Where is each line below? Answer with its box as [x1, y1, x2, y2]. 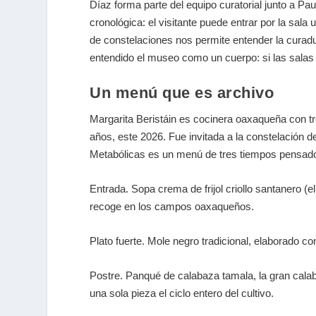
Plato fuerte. [90, 234, 148, 247]
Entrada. [90, 182, 132, 195]
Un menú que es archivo [90, 83, 274, 102]
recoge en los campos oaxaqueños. [90, 200, 255, 212]
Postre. [90, 269, 126, 281]
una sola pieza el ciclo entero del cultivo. [90, 286, 274, 299]
